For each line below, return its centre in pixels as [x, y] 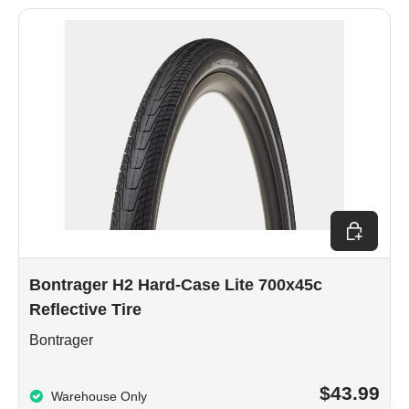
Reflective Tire [85, 309]
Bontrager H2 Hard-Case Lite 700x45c [176, 284]
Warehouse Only [99, 396]
